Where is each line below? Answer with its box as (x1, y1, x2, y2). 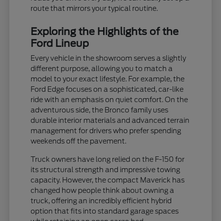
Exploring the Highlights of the (31, 25, 179, 37)
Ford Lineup (31, 37, 89, 49)
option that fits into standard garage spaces (31, 207, 179, 215)
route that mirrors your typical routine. (31, 4, 158, 12)
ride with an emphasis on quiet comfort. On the (31, 95, 188, 104)
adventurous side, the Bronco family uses (31, 106, 169, 114)
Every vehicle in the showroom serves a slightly (31, 54, 186, 62)
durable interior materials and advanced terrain (31, 116, 190, 124)
